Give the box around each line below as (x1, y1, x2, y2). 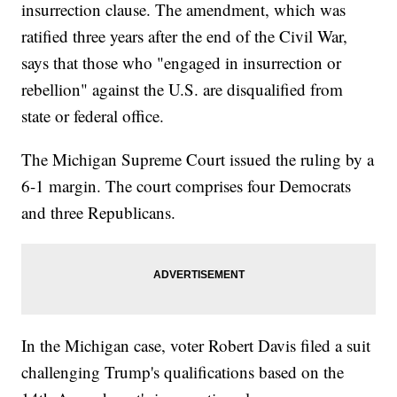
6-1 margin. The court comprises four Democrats (21, 175, 352, 198)
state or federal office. (21, 105, 170, 128)
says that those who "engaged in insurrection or (21, 51, 342, 74)
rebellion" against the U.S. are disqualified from (21, 78, 344, 101)
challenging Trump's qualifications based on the (21, 361, 345, 384)
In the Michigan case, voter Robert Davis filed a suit (21, 334, 371, 357)
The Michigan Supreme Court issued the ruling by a (21, 148, 375, 171)
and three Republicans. (21, 201, 176, 224)
